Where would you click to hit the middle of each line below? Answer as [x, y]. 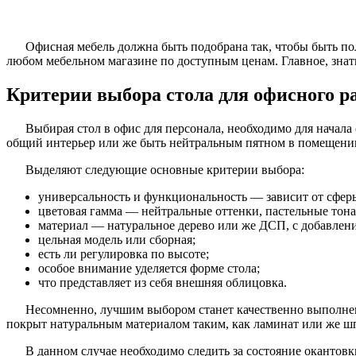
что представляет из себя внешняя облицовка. [163, 282]
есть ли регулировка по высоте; [124, 253]
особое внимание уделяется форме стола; [149, 268]
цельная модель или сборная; [117, 239]
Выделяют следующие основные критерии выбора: [165, 169]
